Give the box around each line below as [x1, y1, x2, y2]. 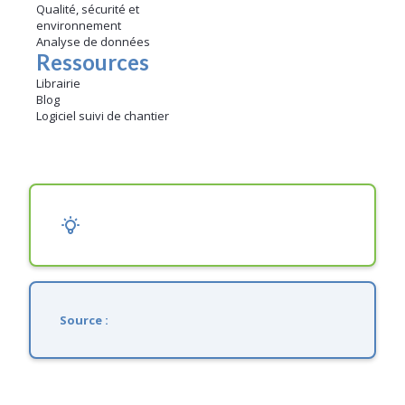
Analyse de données [36, 33, 150, 51]
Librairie [36, 75, 80, 92]
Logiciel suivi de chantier [36, 108, 169, 125]
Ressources [36, 49, 149, 76]
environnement [36, 17, 121, 34]
